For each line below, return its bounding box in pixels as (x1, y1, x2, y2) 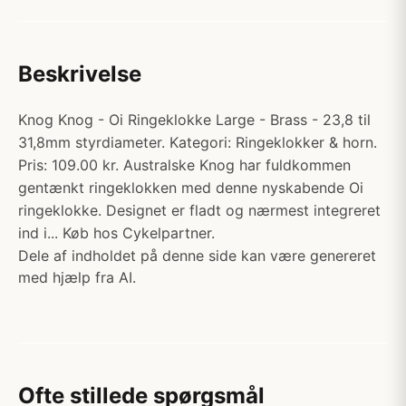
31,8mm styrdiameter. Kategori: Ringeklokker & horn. (18, 133, 377, 151)
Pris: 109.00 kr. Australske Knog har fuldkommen (18, 156, 351, 174)
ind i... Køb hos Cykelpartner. (18, 224, 215, 242)
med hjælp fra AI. (18, 268, 136, 286)
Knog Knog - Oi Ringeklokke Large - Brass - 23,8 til (18, 111, 371, 129)
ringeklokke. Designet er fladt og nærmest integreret (18, 201, 381, 219)
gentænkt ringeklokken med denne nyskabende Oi (18, 179, 363, 197)
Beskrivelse (18, 61, 141, 87)
